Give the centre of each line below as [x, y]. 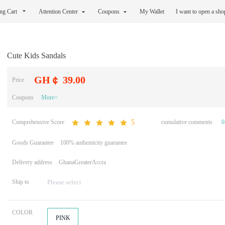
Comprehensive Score [38, 122]
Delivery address [32, 162]
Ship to [21, 182]
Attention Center [58, 12]
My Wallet [153, 12]
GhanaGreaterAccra [82, 162]
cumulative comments [187, 122]
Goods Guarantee [33, 143]
